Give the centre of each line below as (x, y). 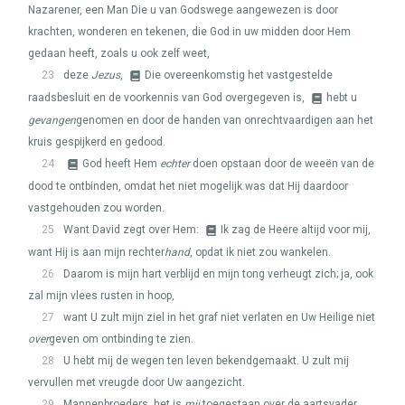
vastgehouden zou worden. (96, 208)
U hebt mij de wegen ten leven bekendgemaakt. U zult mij (206, 361)
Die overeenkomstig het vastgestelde (239, 75)
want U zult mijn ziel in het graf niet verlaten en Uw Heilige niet (219, 317)
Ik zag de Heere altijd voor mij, (296, 230)
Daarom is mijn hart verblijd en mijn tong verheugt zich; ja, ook (218, 274)
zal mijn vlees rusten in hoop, (101, 296)
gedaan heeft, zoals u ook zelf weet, (119, 53)
